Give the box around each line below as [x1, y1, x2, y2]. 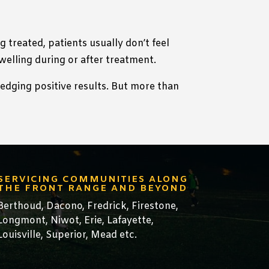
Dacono [46, 199, 82, 213]
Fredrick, [86, 199, 129, 213]
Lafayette [106, 214, 151, 227]
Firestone [131, 199, 176, 213]
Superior [45, 228, 86, 241]
